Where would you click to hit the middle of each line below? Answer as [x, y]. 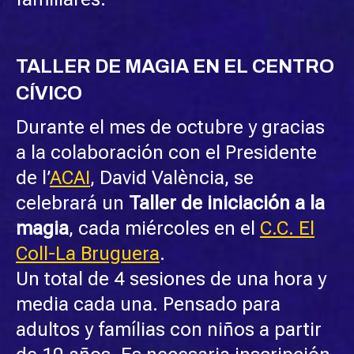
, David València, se [172, 177]
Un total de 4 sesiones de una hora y [171, 279]
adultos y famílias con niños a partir [169, 329]
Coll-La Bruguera [88, 253]
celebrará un [72, 203]
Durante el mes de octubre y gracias [170, 127]
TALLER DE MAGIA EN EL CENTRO [175, 66]
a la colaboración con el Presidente [166, 152]
